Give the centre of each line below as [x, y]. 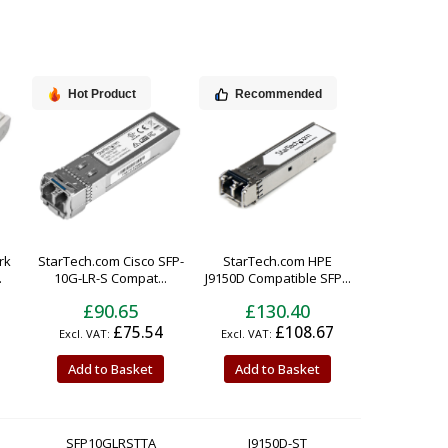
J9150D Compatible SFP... [277, 277]
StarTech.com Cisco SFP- [110, 260]
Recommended [278, 94]
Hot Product [102, 94]
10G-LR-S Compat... [110, 277]
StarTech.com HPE [277, 260]
